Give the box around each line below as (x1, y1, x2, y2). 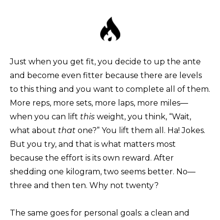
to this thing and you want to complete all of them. (10, 84, 210, 94)
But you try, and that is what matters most (10, 139, 176, 149)
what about (10, 126, 58, 136)
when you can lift (10, 112, 80, 122)
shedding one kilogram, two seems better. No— (10, 167, 195, 177)
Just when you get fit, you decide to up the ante (10, 57, 201, 67)
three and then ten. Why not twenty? (10, 181, 159, 191)
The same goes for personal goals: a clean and (10, 208, 190, 218)
